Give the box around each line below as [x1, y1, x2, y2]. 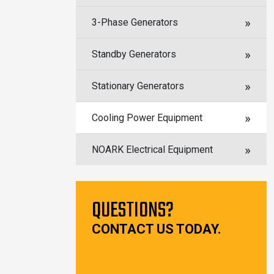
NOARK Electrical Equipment [92, 144, 213, 155]
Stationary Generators [92, 80, 184, 92]
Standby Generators [92, 48, 176, 60]
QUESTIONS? [92, 194, 174, 228]
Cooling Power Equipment [92, 112, 202, 124]
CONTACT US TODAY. [92, 221, 221, 237]
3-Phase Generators [92, 17, 178, 28]
